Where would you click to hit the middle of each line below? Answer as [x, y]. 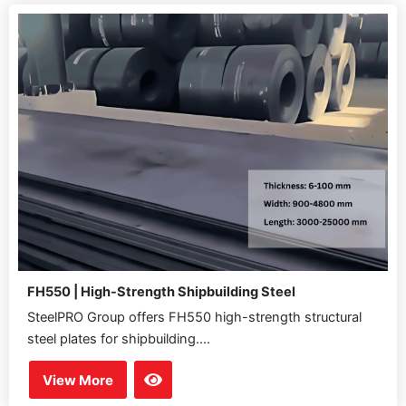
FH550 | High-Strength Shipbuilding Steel [161, 292]
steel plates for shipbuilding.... [119, 339]
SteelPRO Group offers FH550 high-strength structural [194, 318]
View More [78, 380]
